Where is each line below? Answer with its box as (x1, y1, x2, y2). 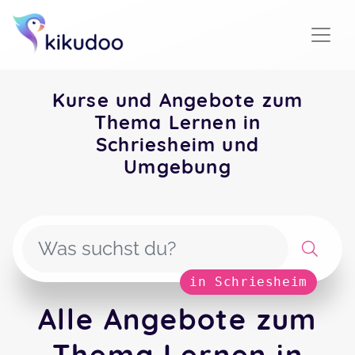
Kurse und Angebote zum (52, 88, 303, 112)
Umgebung (124, 155, 231, 178)
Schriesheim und (96, 132, 259, 156)
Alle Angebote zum (37, 301, 318, 337)
